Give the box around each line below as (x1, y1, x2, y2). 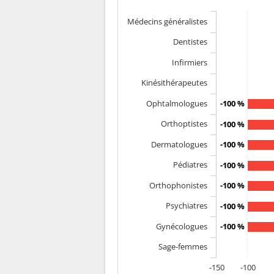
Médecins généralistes (127, 15, 207, 27)
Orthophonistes (149, 179, 207, 191)
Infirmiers (172, 56, 207, 68)
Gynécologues (156, 220, 207, 232)
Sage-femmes (158, 240, 207, 252)
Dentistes (173, 35, 207, 47)
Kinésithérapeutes (141, 76, 207, 88)
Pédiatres (173, 158, 207, 170)
